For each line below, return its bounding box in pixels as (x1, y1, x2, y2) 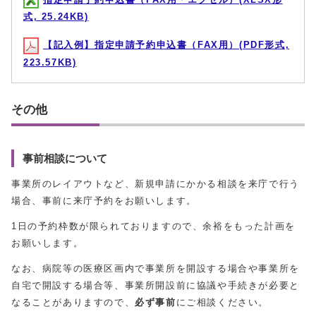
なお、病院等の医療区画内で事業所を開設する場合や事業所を (11, 262, 300, 274)
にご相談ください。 (176, 296, 269, 308)
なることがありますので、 (11, 296, 135, 308)
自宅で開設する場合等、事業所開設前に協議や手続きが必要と (11, 279, 300, 291)
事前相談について (23, 152, 107, 164)
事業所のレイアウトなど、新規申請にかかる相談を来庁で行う (11, 178, 300, 189)
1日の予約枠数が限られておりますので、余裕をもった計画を (11, 220, 296, 231)
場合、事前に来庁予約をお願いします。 (11, 195, 197, 206)
